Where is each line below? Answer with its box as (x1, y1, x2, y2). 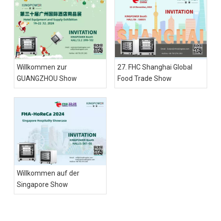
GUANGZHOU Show (17, 74, 77, 82)
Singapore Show (17, 180, 68, 188)
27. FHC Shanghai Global (117, 63, 192, 71)
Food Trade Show (117, 74, 172, 82)
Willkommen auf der (17, 169, 79, 177)
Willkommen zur (17, 63, 67, 71)
